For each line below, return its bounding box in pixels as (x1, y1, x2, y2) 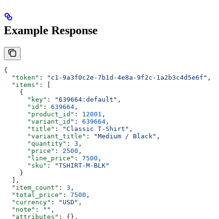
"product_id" (4, 110, 74, 118)
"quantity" (4, 140, 66, 148)
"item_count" (4, 184, 59, 192)
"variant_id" (4, 118, 74, 126)
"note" (4, 206, 35, 214)
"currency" (4, 198, 51, 206)
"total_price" (4, 191, 63, 199)
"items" (4, 81, 39, 89)
